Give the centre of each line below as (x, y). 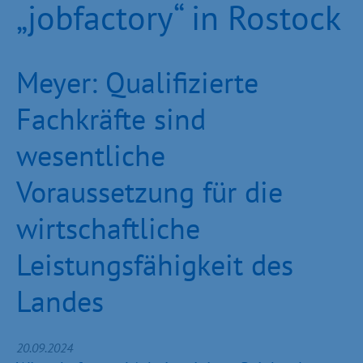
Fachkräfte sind (111, 119)
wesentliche (91, 155)
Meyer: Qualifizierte (137, 82)
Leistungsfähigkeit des (155, 265)
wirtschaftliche (108, 228)
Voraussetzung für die (149, 192)
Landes (60, 301)
